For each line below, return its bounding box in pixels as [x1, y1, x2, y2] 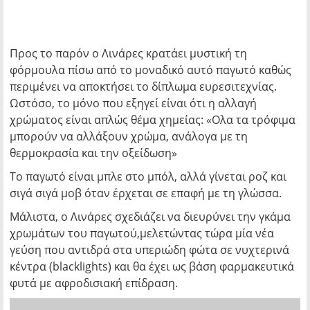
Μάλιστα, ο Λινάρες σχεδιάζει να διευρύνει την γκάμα [10, 209, 291, 224]
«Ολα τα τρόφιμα [206, 112, 295, 127]
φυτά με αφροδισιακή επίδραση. [10, 275, 178, 291]
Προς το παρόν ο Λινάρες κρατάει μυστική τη [10, 46, 247, 61]
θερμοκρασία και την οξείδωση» [10, 145, 177, 161]
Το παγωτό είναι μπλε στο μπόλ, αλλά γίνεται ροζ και [10, 169, 286, 184]
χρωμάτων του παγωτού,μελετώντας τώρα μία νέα [10, 226, 274, 241]
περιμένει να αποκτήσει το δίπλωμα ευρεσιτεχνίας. [10, 79, 277, 94]
